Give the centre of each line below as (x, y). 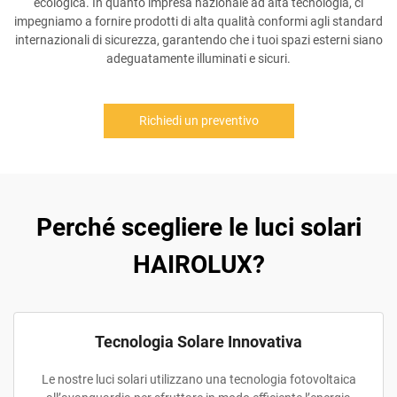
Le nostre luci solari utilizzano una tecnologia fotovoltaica (198, 379)
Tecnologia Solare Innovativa (198, 342)
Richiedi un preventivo (198, 121)
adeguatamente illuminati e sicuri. (198, 58)
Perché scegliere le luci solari (198, 227)
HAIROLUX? (198, 265)
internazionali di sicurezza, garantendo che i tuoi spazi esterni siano (198, 40)
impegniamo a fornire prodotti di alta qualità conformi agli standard (198, 21)
